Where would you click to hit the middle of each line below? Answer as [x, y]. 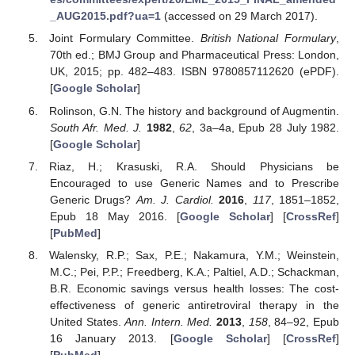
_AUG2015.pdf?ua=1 [105, 16]
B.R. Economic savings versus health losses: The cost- [194, 288]
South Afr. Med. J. [96, 127]
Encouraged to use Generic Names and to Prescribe [194, 183]
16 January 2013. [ [111, 338]
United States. [87, 321]
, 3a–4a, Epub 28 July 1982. [266, 127]
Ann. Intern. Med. [169, 321]
